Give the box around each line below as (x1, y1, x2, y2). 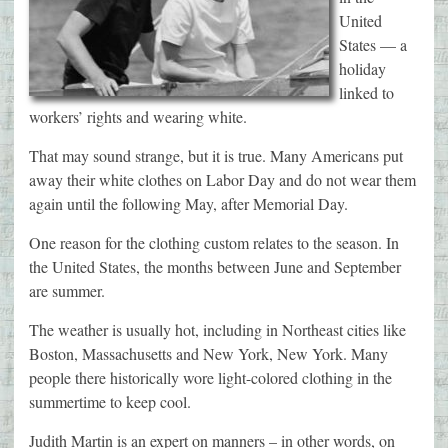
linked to (339, 82, 394, 104)
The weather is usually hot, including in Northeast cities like (29, 319, 406, 341)
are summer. (29, 280, 105, 302)
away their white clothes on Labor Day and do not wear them (29, 169, 416, 191)
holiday (339, 58, 386, 80)
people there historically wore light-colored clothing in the (29, 367, 392, 389)
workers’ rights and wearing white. (29, 106, 247, 128)
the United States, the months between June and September (29, 256, 401, 278)
